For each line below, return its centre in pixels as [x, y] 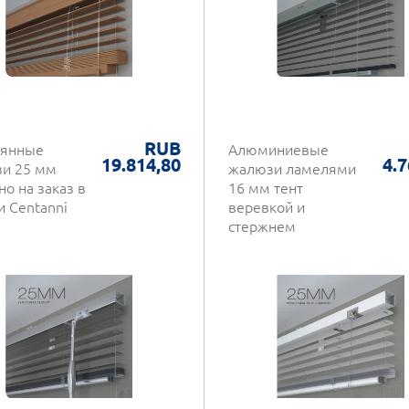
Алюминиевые [278, 149]
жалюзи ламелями [292, 168]
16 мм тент [266, 188]
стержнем [262, 226]
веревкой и [267, 207]
